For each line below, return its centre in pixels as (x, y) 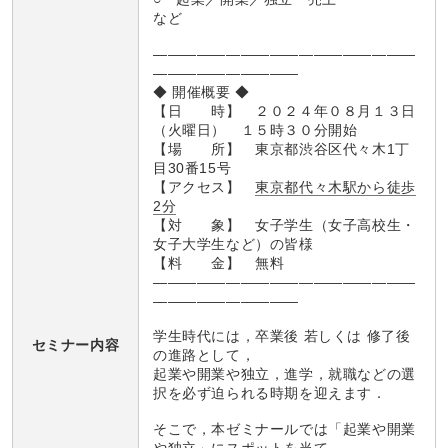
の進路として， (204, 355)
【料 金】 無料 (219, 262)
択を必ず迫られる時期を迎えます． (270, 393)
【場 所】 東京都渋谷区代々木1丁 (281, 148)
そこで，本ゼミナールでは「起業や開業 (284, 429)
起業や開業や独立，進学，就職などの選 (284, 374)
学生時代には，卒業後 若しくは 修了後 (282, 336)
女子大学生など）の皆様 (233, 243)
